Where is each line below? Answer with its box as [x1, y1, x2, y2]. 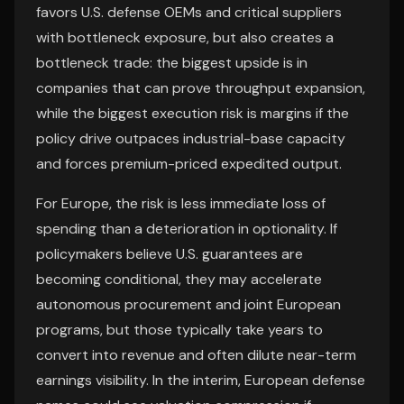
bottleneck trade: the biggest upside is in [36, 53, 308, 72]
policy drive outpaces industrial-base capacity [36, 129, 345, 148]
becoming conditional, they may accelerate [36, 270, 322, 289]
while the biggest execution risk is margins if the [36, 104, 349, 123]
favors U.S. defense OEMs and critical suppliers [36, 3, 342, 22]
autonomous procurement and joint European [36, 295, 341, 314]
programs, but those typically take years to [36, 320, 323, 339]
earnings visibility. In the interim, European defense [36, 371, 365, 390]
